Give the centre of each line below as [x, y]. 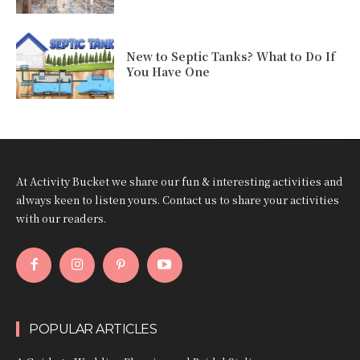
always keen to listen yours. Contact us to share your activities [178, 199]
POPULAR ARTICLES [93, 329]
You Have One [168, 71]
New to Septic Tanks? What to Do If [231, 56]
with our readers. [61, 218]
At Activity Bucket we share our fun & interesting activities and [180, 181]
